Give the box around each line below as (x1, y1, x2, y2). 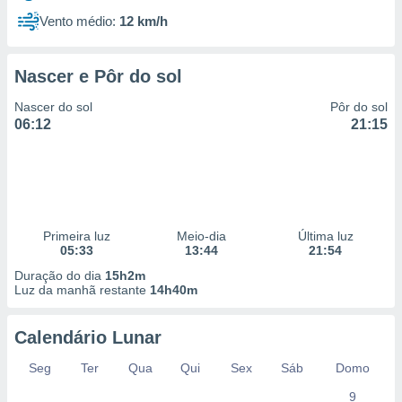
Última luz (297, 229, 354, 243)
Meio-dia (176, 229, 226, 243)
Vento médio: (39, 13, 116, 29)
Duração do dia (14, 268, 105, 283)
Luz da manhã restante (14, 283, 150, 297)
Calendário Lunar (14, 328, 162, 347)
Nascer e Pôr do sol (14, 66, 182, 86)
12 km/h (119, 13, 168, 29)
